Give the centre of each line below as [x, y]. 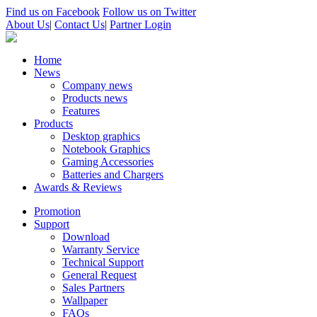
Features [81, 111]
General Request [99, 275]
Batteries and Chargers [113, 174]
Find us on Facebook [53, 12]
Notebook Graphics [106, 149]
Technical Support [103, 262]
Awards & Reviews [78, 187]
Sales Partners [93, 288]
